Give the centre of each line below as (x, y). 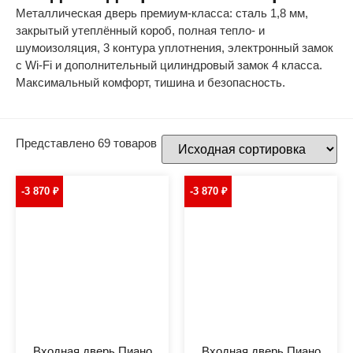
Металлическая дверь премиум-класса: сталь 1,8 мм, (162, 13)
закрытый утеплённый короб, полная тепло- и (140, 31)
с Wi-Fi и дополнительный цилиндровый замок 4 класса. (169, 65)
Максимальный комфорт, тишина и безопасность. (150, 83)
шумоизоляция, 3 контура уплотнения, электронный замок (175, 48)
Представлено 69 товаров (86, 143)
